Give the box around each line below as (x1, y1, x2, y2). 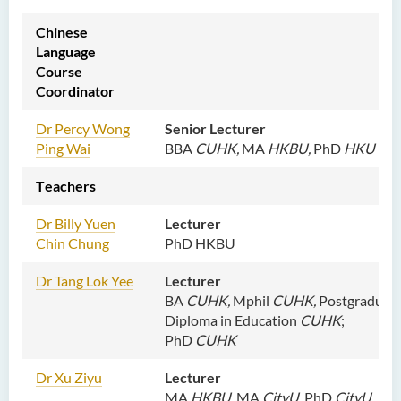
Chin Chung (36, 235, 109, 252)
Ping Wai (36, 140, 90, 157)
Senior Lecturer (165, 120, 266, 137)
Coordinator (36, 82, 115, 99)
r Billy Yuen (47, 215, 115, 232)
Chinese (36, 23, 88, 40)
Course (36, 63, 82, 80)
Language (36, 43, 96, 60)
